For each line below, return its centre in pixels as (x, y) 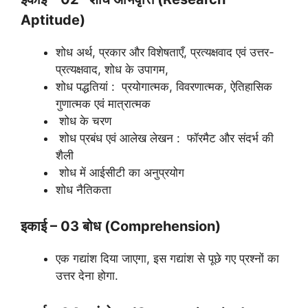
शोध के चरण (84, 121)
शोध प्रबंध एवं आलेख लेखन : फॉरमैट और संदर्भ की (165, 138)
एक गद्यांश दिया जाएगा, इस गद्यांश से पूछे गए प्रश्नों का (167, 259)
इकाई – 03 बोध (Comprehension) (121, 227)
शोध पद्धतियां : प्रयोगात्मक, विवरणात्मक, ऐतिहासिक (164, 86)
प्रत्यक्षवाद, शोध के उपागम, (112, 69)
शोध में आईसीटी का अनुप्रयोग (120, 172)
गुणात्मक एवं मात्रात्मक (103, 103)
